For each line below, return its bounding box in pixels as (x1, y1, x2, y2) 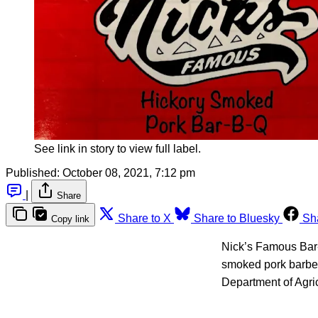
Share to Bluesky (194, 212, 280, 225)
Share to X (118, 212, 171, 225)
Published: (6, 167, 60, 180)
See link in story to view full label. (34, 143, 201, 155)
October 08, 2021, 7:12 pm (62, 167, 195, 180)
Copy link (51, 214, 89, 225)
